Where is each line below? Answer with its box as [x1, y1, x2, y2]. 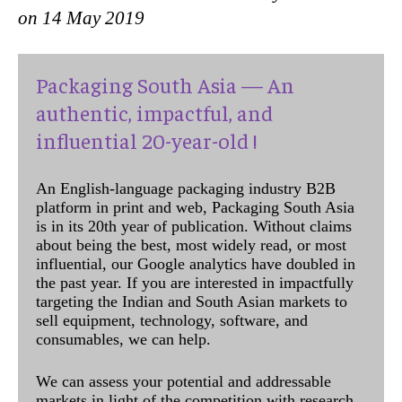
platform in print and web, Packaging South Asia [36, 198, 354, 216]
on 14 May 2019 [18, 7, 144, 29]
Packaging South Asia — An [36, 71, 294, 98]
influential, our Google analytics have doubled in [36, 255, 355, 273]
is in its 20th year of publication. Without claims [36, 217, 352, 235]
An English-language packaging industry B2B [36, 179, 336, 197]
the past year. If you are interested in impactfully [36, 274, 354, 292]
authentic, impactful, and [36, 99, 273, 126]
